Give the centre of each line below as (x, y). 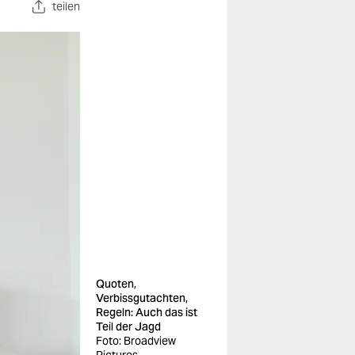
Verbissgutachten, (142, 298)
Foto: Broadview (136, 341)
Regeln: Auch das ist (147, 312)
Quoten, (116, 284)
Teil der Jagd (128, 326)
